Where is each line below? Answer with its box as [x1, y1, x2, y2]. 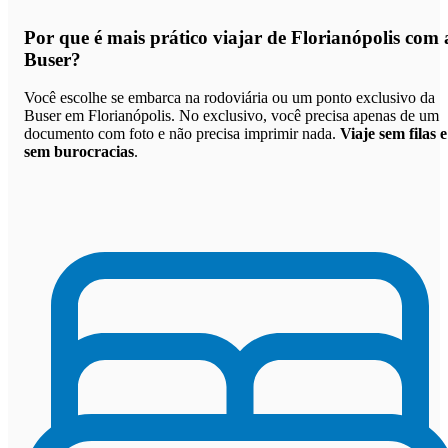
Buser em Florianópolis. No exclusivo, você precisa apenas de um [24, 107, 439, 125]
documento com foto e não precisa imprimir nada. [24, 125, 340, 143]
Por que [24, 26, 94, 48]
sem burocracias [24, 143, 134, 161]
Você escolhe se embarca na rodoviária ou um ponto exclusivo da [24, 89, 435, 107]
